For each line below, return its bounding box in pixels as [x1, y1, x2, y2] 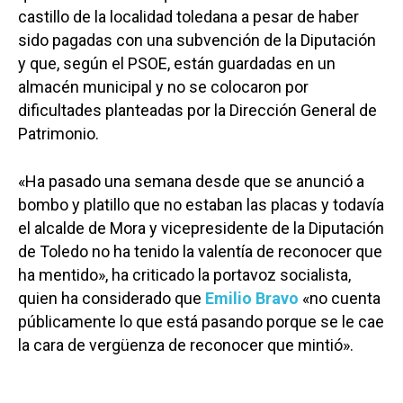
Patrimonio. [18, 124, 99, 144]
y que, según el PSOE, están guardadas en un [18, 54, 336, 74]
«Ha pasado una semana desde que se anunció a [18, 172, 364, 192]
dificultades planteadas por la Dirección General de [18, 101, 377, 121]
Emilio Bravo [205, 289, 299, 309]
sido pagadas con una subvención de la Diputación [18, 31, 376, 50]
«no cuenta [299, 289, 381, 309]
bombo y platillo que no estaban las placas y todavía [18, 195, 384, 215]
